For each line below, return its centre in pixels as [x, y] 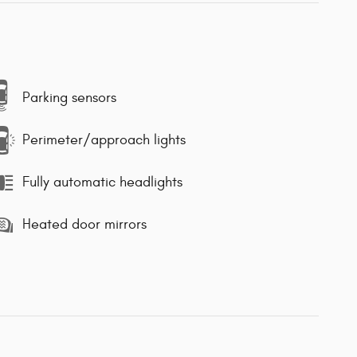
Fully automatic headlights [102, 182]
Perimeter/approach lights [104, 140]
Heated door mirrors [84, 225]
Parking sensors [69, 98]
